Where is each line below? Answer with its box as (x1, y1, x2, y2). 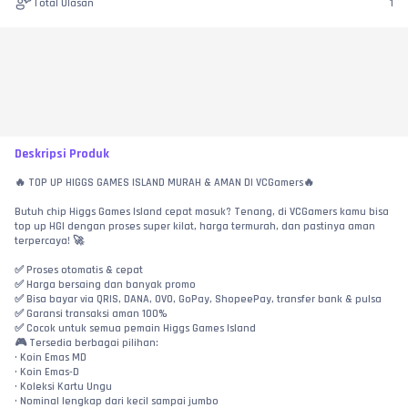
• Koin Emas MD (15, 351, 87, 365)
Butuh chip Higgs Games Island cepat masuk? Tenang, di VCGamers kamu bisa (15, 205, 389, 219)
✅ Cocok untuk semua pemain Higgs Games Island (15, 321, 256, 336)
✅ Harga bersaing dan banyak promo (15, 278, 196, 292)
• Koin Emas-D (15, 365, 79, 380)
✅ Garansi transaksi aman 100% (15, 307, 168, 321)
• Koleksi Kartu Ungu (15, 380, 112, 394)
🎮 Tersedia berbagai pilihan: (15, 336, 158, 351)
